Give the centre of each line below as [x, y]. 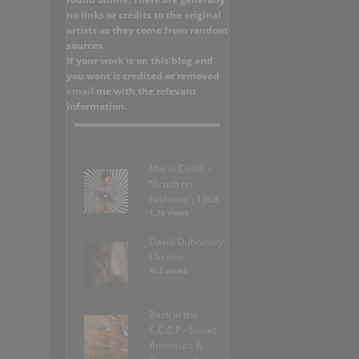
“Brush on [171, 184]
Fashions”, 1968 [184, 200]
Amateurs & [176, 345]
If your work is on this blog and [140, 61]
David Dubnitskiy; [188, 242]
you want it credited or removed [143, 76]
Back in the [173, 315]
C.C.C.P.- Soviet [183, 330]
